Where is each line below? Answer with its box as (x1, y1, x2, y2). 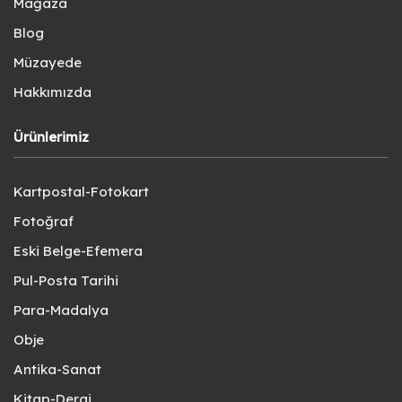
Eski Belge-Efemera (13, 241, 143, 259)
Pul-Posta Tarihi (13, 271, 118, 289)
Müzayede (13, 53, 82, 71)
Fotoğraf (13, 212, 74, 230)
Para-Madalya (13, 301, 109, 319)
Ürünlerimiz (13, 127, 89, 145)
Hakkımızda (13, 83, 92, 100)
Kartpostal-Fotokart (13, 182, 149, 200)
